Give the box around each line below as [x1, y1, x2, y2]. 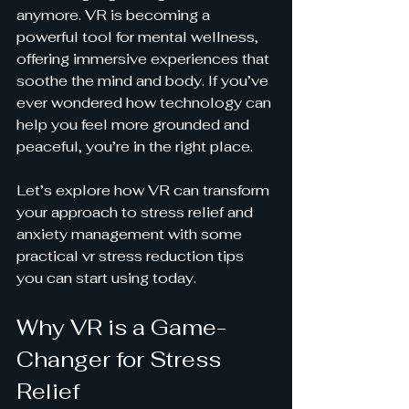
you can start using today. [16, 268, 196, 288]
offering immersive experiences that [16, 49, 273, 68]
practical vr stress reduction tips [16, 246, 247, 266]
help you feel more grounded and [16, 115, 253, 134]
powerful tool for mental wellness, [16, 27, 262, 47]
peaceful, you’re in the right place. [16, 137, 253, 156]
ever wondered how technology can [16, 93, 275, 112]
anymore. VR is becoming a [16, 5, 214, 25]
